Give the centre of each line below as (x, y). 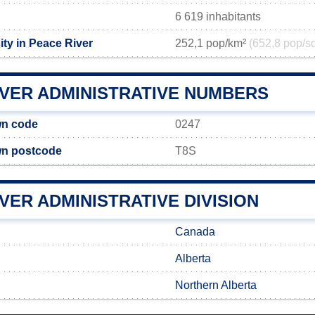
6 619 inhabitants (218, 17)
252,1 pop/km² (212, 43)
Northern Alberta (216, 285)
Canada (195, 232)
